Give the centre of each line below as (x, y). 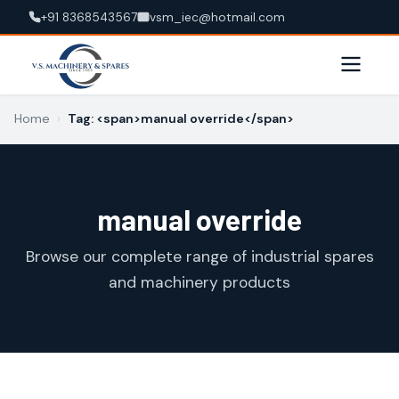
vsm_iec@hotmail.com (217, 17)
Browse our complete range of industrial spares (199, 256)
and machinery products (199, 282)
